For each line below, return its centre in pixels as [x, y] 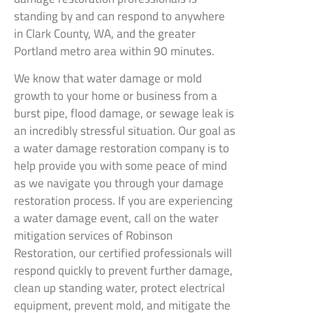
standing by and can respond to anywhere [119, 16]
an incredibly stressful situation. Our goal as [125, 131]
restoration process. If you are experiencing [123, 201]
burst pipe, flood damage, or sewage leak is [124, 114]
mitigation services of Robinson [93, 236]
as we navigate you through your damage [119, 183]
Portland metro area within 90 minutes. [114, 51]
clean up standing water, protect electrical [119, 288]
